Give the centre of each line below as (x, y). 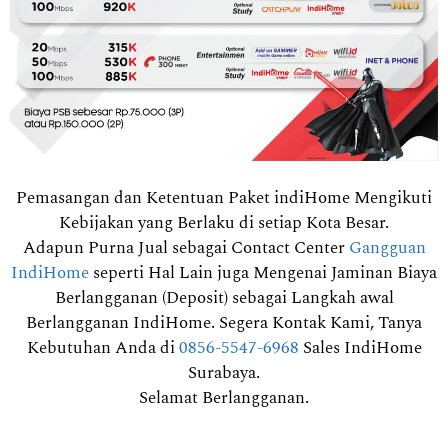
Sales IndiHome (360, 348)
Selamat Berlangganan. (224, 398)
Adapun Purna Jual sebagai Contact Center (185, 248)
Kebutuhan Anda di (102, 348)
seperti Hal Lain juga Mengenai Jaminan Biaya (263, 273)
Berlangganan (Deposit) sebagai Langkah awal (224, 298)
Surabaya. (224, 373)
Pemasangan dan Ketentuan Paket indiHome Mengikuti (224, 198)
